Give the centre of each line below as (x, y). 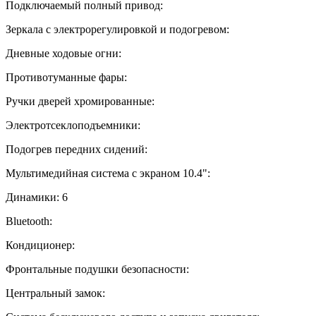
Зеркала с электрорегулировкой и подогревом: (117, 29)
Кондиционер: (40, 245)
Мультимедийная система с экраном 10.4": (108, 173)
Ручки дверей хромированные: (80, 101)
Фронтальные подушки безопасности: (97, 269)
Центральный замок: (55, 293)
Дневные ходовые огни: (63, 53)
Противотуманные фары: (66, 77)
